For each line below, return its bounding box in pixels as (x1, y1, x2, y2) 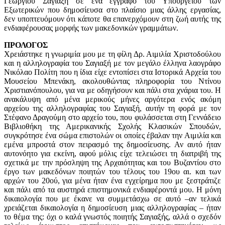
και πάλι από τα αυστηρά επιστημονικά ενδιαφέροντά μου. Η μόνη (4, 185, 221, 194)
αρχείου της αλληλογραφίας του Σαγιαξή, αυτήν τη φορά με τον (4, 104, 221, 113)
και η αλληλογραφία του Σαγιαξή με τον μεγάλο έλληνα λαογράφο (4, 59, 221, 68)
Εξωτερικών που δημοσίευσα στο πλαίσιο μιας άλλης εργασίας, (4, 6, 221, 15)
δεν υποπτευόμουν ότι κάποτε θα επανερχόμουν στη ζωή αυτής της (4, 15, 221, 24)
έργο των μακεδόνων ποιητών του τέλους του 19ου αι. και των (4, 167, 221, 176)
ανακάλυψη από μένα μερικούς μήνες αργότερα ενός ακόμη (4, 95, 221, 104)
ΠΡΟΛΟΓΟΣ (4, 41, 48, 50)
